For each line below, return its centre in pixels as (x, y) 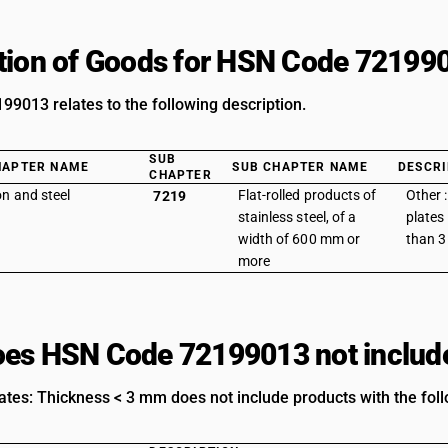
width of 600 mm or (299, 239)
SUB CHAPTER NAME (300, 167)
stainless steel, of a (297, 217)
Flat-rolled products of (307, 195)
